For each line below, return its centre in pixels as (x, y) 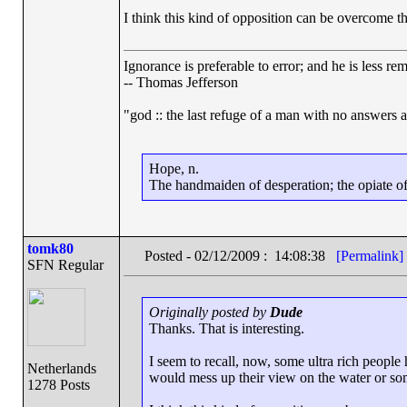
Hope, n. (174, 169)
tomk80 (50, 248)
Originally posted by (209, 312)
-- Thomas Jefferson (180, 82)
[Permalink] (369, 256)
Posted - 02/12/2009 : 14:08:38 (240, 256)
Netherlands (61, 368)
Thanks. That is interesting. (227, 328)
